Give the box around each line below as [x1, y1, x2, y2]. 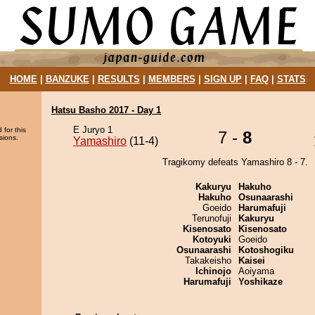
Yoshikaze [238, 276, 283, 287]
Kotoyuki [193, 234, 231, 245]
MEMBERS [148, 74, 195, 84]
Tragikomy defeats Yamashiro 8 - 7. [162, 157, 308, 167]
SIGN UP [203, 74, 242, 84]
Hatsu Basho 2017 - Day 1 [51, 105, 161, 115]
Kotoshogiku [238, 245, 294, 255]
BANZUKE [45, 74, 89, 84]
